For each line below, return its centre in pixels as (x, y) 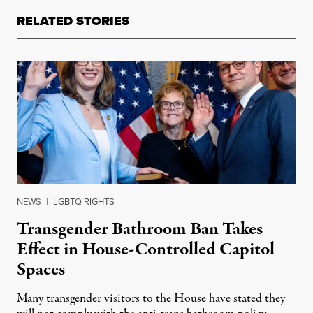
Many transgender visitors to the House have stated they (151, 299)
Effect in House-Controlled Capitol (146, 250)
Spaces (41, 270)
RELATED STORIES (73, 21)
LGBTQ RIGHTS (84, 202)
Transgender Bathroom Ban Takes (140, 230)
